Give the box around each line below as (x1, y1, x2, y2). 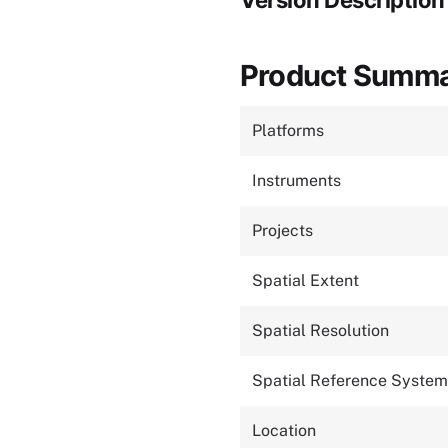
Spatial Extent (252, 271, 359, 290)
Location (252, 421, 316, 440)
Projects (252, 221, 313, 240)
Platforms (252, 121, 324, 140)
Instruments (252, 171, 341, 190)
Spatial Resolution (252, 321, 389, 340)
